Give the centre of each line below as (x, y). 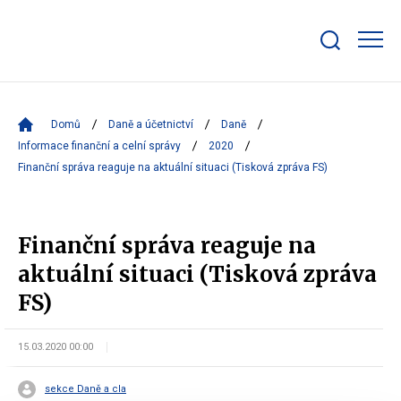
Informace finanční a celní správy (99, 146)
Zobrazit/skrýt (358, 56)
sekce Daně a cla (85, 389)
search (337, 69)
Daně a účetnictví (151, 124)
